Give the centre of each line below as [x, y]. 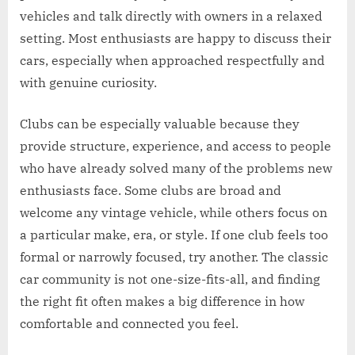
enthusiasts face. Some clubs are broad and [151, 190]
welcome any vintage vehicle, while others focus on [174, 212]
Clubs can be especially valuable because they [160, 123]
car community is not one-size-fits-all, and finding [170, 279]
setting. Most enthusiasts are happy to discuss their [176, 38]
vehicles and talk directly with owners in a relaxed [171, 15]
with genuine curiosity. [88, 82]
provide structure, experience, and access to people [176, 145]
